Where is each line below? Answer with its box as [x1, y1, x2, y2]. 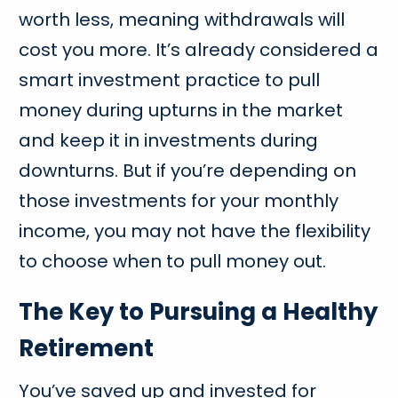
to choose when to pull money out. [19, 248, 331, 274]
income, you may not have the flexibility [19, 218, 371, 243]
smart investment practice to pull [19, 67, 321, 92]
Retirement [19, 331, 160, 364]
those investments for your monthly [19, 187, 339, 213]
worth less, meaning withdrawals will [19, 6, 346, 32]
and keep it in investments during [19, 127, 319, 153]
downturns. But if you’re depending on [19, 157, 357, 183]
